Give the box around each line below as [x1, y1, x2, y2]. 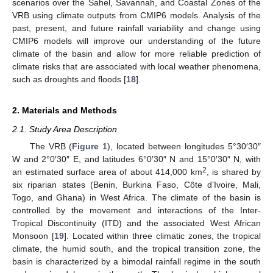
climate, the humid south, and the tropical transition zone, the [12, 244, 261, 253]
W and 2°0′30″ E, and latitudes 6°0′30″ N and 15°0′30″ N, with [12, 154, 261, 164]
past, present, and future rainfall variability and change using [12, 23, 261, 33]
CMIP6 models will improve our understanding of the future [12, 35, 261, 46]
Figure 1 [72, 141, 108, 151]
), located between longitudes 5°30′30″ [107, 141, 261, 151]
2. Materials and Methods [12, 105, 117, 115]
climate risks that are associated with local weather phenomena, [12, 61, 261, 71]
